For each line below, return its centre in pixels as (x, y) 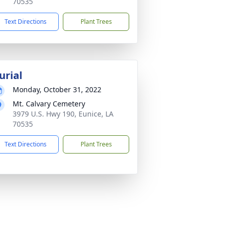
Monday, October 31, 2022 (57, 89)
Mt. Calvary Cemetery (49, 104)
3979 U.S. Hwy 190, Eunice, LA (63, 114)
